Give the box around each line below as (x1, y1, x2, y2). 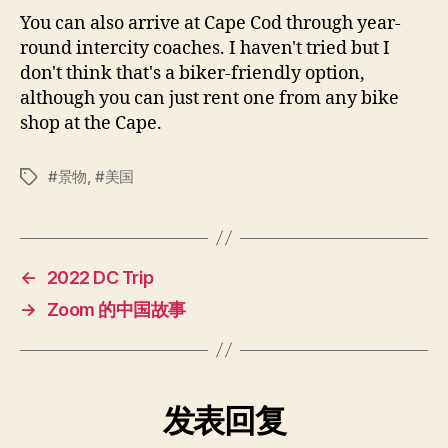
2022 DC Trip (46, 266, 154, 288)
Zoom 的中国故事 (46, 298, 186, 320)
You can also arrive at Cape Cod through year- (20, 11, 401, 35)
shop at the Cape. (20, 111, 162, 135)
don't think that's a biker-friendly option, (20, 61, 365, 85)
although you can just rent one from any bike (20, 86, 399, 110)
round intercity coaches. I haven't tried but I (20, 36, 390, 60)
